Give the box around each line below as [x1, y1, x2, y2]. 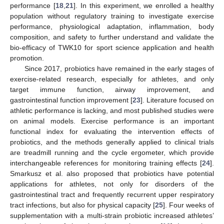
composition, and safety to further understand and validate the [10, 32, 214, 41]
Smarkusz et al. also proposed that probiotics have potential [10, 169, 214, 177]
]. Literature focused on [140, 95, 214, 104]
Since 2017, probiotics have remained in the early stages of [24, 64, 214, 72]
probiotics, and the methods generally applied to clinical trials [10, 137, 214, 146]
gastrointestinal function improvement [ [10, 95, 132, 104]
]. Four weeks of [163, 200, 214, 209]
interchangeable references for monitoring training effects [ [10, 158, 202, 167]
